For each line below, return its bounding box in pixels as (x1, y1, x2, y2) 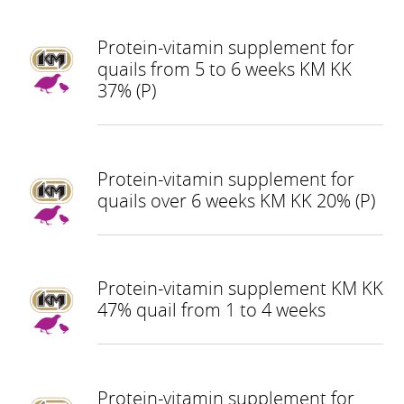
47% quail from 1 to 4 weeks (96, 298, 326, 323)
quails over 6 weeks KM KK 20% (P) (96, 188, 375, 213)
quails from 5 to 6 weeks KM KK (96, 56, 352, 81)
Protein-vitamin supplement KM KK (96, 276, 383, 301)
